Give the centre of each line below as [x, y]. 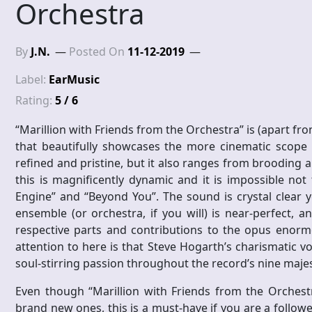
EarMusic [74, 80]
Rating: [35, 101]
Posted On [98, 52]
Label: [32, 80]
